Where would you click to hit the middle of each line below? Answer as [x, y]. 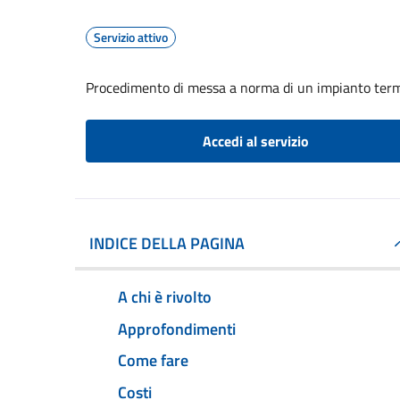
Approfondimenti [177, 329]
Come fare [153, 361]
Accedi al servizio [255, 141]
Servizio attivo [131, 37]
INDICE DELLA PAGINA [167, 243]
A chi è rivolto [165, 296]
